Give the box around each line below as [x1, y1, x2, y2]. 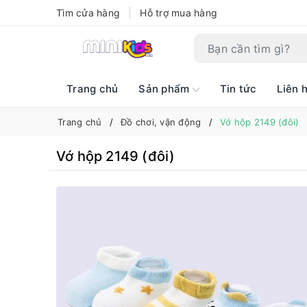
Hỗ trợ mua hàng [140, 7, 217, 19]
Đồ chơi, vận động [121, 116, 201, 127]
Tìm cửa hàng [56, 7, 120, 19]
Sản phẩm [138, 82, 193, 95]
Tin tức [219, 82, 257, 95]
